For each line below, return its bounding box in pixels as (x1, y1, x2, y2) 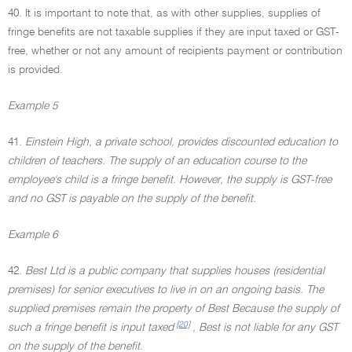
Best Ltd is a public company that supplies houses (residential (25, 266, 324, 277)
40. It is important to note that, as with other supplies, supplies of (8, 8, 321, 19)
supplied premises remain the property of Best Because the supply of (8, 303, 339, 314)
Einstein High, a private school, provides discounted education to (25, 137, 338, 148)
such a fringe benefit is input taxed (8, 322, 174, 333)
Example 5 (8, 101, 57, 112)
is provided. (8, 64, 63, 75)
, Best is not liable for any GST (192, 322, 338, 333)
